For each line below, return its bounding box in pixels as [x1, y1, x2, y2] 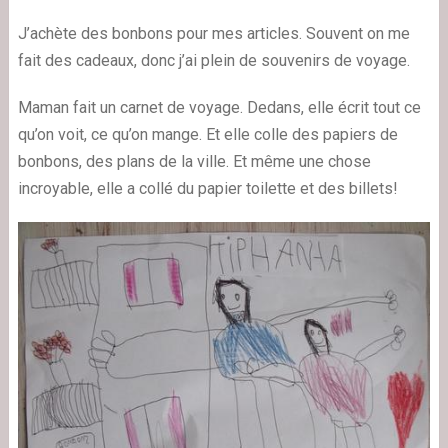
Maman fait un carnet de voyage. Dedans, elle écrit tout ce [17, 98, 421, 118]
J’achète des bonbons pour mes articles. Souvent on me [17, 24, 410, 44]
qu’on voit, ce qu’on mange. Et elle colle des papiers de [17, 125, 398, 145]
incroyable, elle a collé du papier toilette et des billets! [17, 179, 398, 199]
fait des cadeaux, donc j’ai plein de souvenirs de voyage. [17, 51, 410, 71]
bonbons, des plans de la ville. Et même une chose [17, 152, 371, 172]
